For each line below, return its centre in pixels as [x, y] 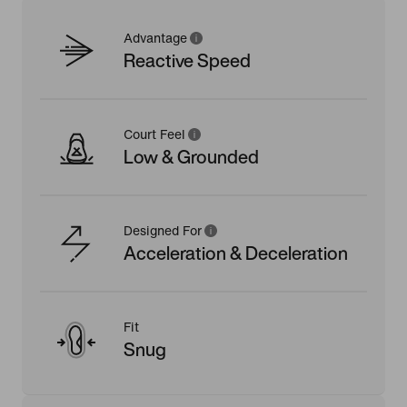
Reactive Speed [187, 60]
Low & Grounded [191, 156]
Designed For [163, 231]
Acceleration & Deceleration [236, 253]
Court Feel [154, 134]
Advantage [155, 38]
